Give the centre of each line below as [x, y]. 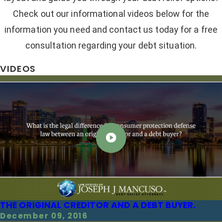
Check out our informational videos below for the [111, 13]
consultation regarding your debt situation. [111, 45]
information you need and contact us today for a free [111, 29]
